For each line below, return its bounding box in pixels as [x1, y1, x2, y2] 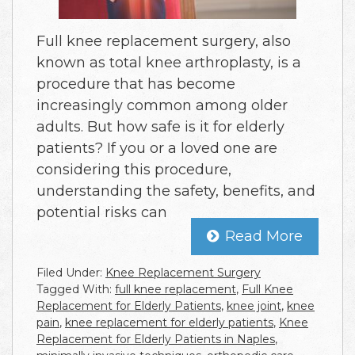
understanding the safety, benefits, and [36, 182, 315, 200]
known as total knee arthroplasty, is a [36, 54, 301, 72]
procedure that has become [36, 75, 235, 94]
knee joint [227, 299, 281, 314]
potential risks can [36, 204, 167, 222]
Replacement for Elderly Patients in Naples [36, 332, 275, 347]
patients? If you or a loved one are [36, 139, 277, 158]
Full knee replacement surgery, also [36, 32, 291, 51]
